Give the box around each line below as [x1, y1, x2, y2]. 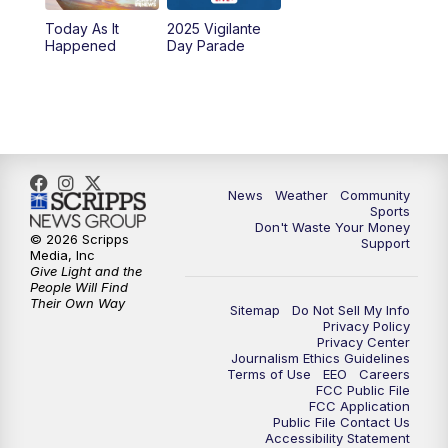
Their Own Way [30, 295, 125, 312]
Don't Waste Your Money [255, 218, 410, 235]
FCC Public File [316, 381, 410, 398]
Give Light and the [30, 263, 142, 280]
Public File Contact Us [273, 413, 410, 430]
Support [361, 234, 410, 251]
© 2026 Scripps [30, 231, 129, 248]
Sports [370, 202, 410, 219]
